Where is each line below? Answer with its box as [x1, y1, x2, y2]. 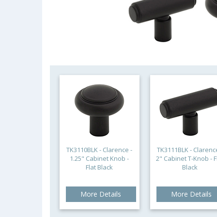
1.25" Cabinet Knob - [70, 154, 129, 163]
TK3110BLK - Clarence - [66, 145, 133, 154]
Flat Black [86, 163, 113, 171]
